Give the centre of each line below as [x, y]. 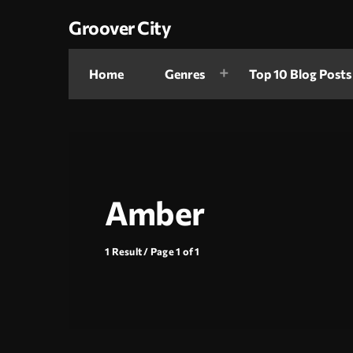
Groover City [120, 27]
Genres [185, 74]
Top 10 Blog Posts [300, 74]
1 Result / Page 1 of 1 [152, 251]
